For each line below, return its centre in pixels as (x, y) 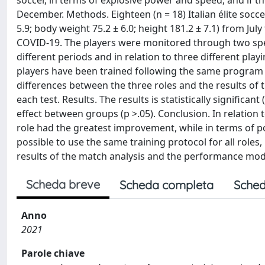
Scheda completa (167, 185)
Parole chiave (53, 253)
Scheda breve (63, 184)
